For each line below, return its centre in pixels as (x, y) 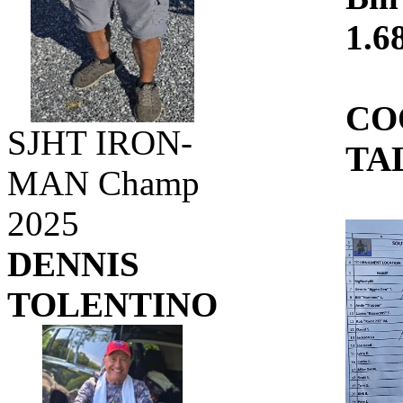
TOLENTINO (112, 304)
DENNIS (73, 264)
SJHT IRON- (100, 143)
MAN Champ (103, 183)
